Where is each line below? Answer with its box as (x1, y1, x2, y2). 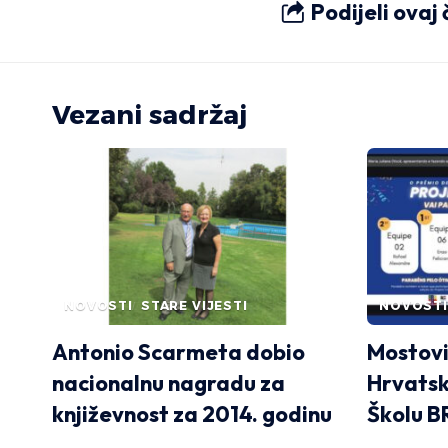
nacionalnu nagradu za (52, 369, 285, 398)
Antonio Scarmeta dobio (52, 338, 305, 367)
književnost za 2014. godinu (52, 400, 332, 429)
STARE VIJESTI (140, 298, 248, 314)
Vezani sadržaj (52, 99, 247, 132)
